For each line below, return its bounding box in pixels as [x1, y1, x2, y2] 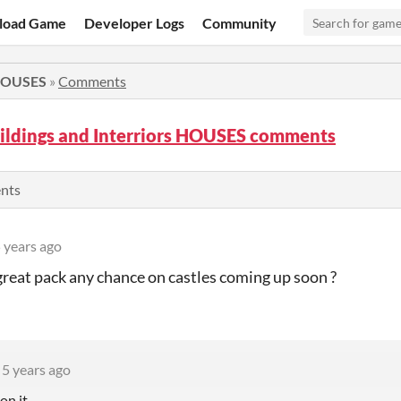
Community [202, 13, 277, 31]
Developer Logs [84, 13, 185, 31]
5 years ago [2, 361, 71, 378]
